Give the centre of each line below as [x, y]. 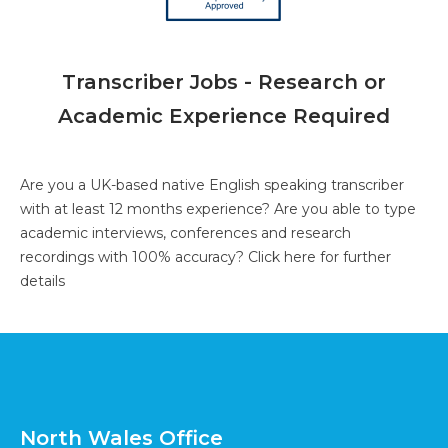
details [42, 281]
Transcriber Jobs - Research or [224, 82]
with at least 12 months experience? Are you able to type [218, 209]
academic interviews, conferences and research [185, 233]
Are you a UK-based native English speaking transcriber [212, 185]
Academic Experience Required [224, 116]
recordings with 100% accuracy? [134, 257]
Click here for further [319, 257]
